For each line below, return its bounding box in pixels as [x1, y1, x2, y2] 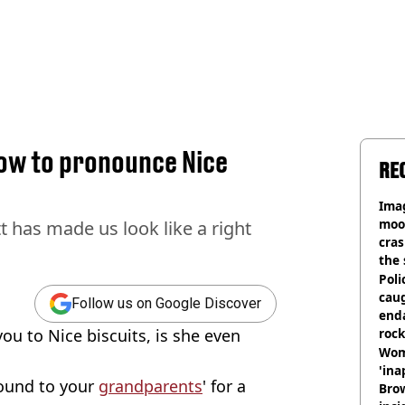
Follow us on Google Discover [71, 295, 261, 313]
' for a [202, 374, 246, 397]
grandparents [99, 374, 202, 397]
